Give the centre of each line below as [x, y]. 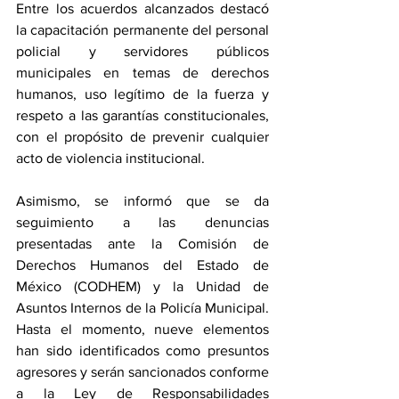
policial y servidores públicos [142, 51]
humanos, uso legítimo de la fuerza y [142, 94]
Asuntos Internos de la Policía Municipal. [142, 307]
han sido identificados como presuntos [142, 350]
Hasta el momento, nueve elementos [142, 329]
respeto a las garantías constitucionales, [142, 115]
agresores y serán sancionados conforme [142, 371]
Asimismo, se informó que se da [142, 200]
